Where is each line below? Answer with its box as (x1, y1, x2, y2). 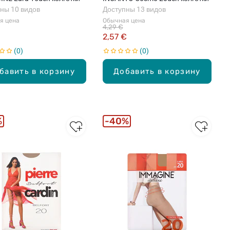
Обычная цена (102, 16, 145, 24)
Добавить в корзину (113, 66, 201, 76)
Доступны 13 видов (102, 5, 166, 13)
